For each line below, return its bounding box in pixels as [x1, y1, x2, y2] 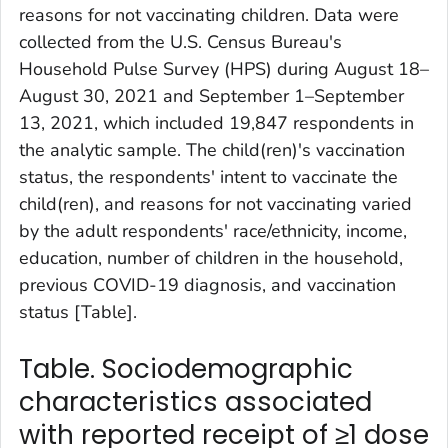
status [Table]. [19, 300, 137, 325]
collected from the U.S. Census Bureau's [19, 30, 342, 55]
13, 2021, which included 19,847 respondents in [19, 111, 414, 136]
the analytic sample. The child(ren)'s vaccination [19, 138, 405, 163]
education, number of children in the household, [19, 246, 403, 271]
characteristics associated [19, 384, 372, 421]
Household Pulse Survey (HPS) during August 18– [19, 57, 429, 82]
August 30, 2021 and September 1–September [19, 84, 404, 109]
